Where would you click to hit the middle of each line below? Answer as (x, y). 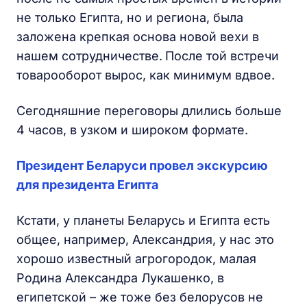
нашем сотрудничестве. (89, 56)
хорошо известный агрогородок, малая (136, 259)
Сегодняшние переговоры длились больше (149, 111)
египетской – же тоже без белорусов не (140, 297)
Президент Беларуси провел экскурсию (142, 165)
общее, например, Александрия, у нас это (145, 240)
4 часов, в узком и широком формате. (132, 130)
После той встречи (222, 56)
